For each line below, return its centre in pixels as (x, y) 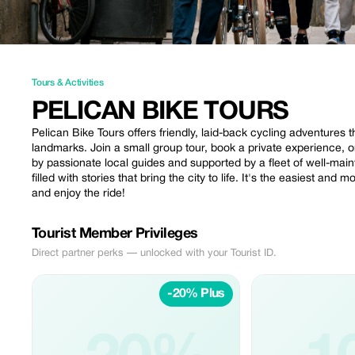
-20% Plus (196, 294)
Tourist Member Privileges (115, 234)
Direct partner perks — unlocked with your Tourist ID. (154, 254)
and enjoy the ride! (78, 194)
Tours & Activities (68, 83)
